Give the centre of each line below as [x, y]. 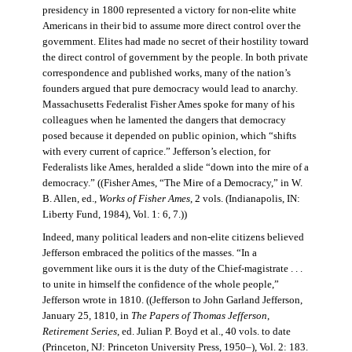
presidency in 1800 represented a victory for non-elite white [169, 11]
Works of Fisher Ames [144, 199]
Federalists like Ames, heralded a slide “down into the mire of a [175, 168]
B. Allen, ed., [70, 199]
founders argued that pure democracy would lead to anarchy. [170, 89]
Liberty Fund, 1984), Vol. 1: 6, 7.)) [114, 215]
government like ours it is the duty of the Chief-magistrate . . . [172, 269]
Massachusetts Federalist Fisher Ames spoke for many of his [168, 105]
